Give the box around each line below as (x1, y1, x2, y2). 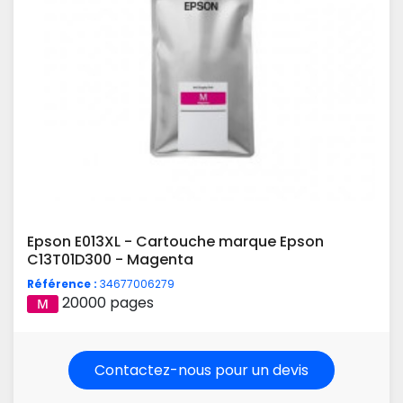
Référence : (27, 275, 97, 291)
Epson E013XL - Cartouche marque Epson (27, 230, 324, 252)
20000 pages (62, 291, 154, 313)
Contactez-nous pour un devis (94, 359, 309, 381)
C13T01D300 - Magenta (27, 248, 193, 270)
